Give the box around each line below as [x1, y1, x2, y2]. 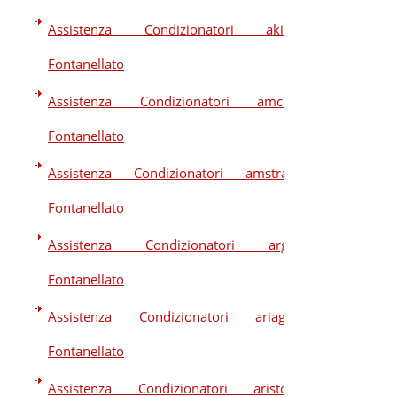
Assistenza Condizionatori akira [48, 20, 296, 38]
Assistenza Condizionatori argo [48, 236, 296, 253]
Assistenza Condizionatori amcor [48, 92, 296, 110]
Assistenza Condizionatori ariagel [48, 307, 296, 325]
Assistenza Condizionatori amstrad [48, 164, 296, 182]
